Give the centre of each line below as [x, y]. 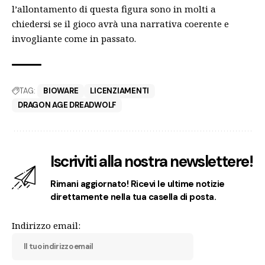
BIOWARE [61, 91]
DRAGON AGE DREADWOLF [67, 105]
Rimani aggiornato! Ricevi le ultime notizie [138, 184]
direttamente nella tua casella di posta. [133, 197]
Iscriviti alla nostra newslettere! [152, 161]
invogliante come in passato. [74, 38]
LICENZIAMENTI [120, 91]
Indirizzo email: [46, 225]
